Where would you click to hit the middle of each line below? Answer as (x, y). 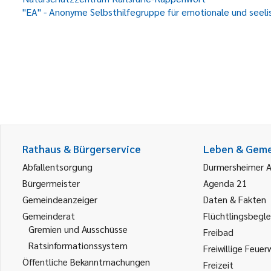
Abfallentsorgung (57, 167)
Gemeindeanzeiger (60, 199)
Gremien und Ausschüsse (78, 229)
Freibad (218, 232)
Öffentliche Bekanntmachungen (86, 262)
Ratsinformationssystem (78, 245)
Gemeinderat (49, 216)
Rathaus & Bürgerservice (82, 149)
